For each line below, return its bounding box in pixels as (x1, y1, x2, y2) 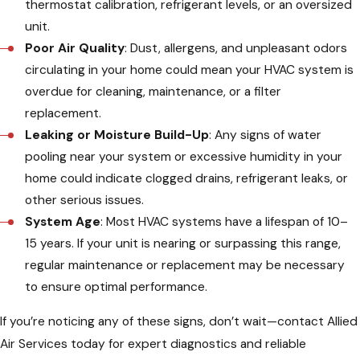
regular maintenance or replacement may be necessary (25, 256, 346, 273)
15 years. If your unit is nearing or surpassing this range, (25, 235, 342, 252)
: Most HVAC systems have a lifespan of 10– (100, 213, 349, 230)
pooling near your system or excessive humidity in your (25, 148, 343, 165)
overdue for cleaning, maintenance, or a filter (25, 83, 282, 100)
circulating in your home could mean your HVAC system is (25, 61, 354, 78)
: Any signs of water (209, 126, 322, 143)
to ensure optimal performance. (25, 278, 211, 295)
